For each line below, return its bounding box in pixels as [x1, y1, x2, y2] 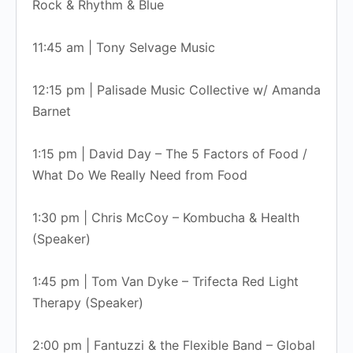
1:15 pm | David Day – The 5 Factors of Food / [32, 145, 307, 162]
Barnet [32, 102, 71, 119]
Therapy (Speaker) [32, 294, 143, 310]
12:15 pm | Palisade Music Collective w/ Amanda [32, 81, 321, 98]
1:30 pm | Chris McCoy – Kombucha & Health [32, 209, 299, 225]
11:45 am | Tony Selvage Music [32, 39, 215, 55]
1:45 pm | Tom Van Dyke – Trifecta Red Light [32, 273, 299, 289]
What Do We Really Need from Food [32, 166, 247, 183]
